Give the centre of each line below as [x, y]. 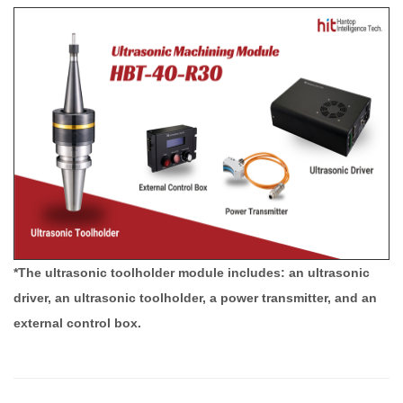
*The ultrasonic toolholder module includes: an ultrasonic [192, 273]
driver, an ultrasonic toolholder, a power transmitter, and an [195, 298]
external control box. [77, 323]
